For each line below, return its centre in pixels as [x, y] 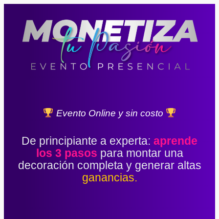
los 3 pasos [66, 153]
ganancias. [109, 178]
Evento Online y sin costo [109, 113]
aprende [175, 141]
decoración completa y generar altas [109, 165]
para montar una [142, 153]
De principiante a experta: [88, 141]
